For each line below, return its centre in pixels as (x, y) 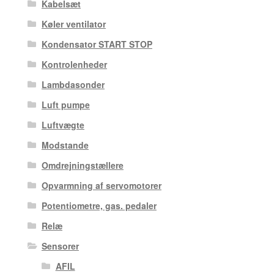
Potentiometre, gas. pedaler (99, 205)
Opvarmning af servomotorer (101, 185)
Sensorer (60, 246)
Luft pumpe (65, 104)
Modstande (65, 145)
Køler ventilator (73, 24)
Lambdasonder (73, 84)
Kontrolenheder (74, 64)
